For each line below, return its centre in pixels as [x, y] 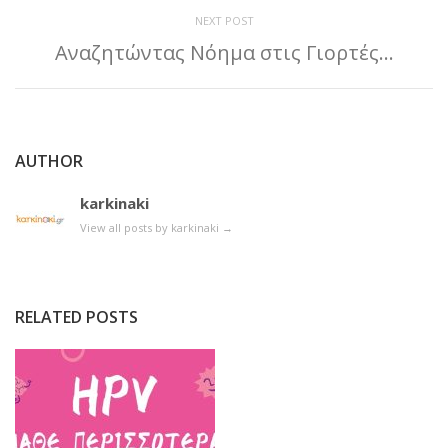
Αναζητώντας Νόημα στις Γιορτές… [224, 53]
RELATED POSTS [76, 317]
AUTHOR [49, 161]
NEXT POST [224, 21]
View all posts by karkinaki [151, 228]
